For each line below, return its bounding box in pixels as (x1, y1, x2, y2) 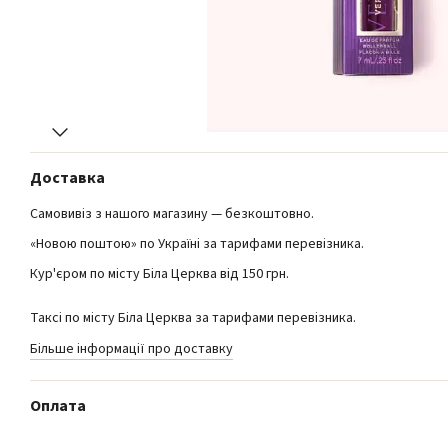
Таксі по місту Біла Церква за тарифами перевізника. (30, 308, 356, 329)
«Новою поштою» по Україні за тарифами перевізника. (30, 233, 364, 254)
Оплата (30, 394, 86, 417)
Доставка (30, 166, 105, 189)
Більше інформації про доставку (30, 338, 233, 359)
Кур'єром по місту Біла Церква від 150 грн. (30, 264, 289, 285)
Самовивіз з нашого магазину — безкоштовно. (30, 203, 314, 224)
